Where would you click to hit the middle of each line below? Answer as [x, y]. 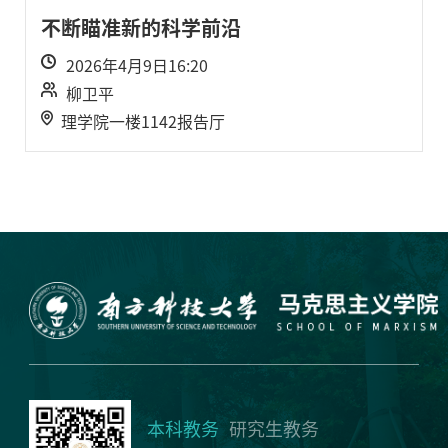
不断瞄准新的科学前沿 [141, 28]
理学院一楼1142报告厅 [143, 122]
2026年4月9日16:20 [137, 66]
